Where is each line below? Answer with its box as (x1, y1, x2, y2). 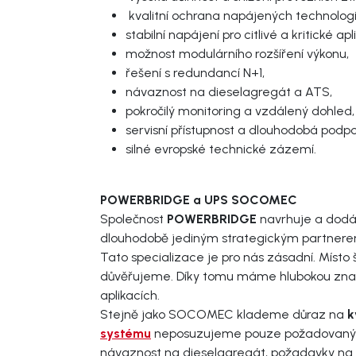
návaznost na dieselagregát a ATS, (126, 83, 335, 99)
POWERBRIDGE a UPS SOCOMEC (100, 192, 297, 207)
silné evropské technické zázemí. (126, 141, 319, 157)
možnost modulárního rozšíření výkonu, (126, 45, 352, 61)
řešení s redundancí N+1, (126, 64, 268, 80)
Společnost (100, 211, 167, 226)
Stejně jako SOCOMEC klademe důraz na (100, 306, 344, 322)
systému (100, 325, 151, 341)
